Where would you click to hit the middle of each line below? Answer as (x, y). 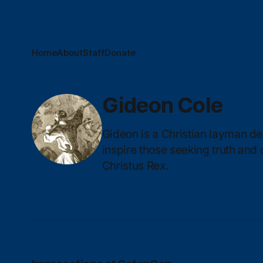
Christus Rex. (135, 166)
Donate (120, 53)
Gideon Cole (162, 105)
